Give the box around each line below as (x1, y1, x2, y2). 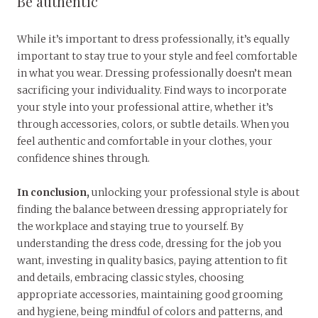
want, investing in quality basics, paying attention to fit (17, 253, 287, 267)
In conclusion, (17, 185, 89, 199)
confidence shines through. (17, 151, 150, 165)
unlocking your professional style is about (89, 185, 300, 199)
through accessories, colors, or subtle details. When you (17, 117, 290, 131)
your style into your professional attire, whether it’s (17, 100, 273, 114)
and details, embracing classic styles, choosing (17, 270, 244, 284)
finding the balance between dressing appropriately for (17, 202, 288, 216)
